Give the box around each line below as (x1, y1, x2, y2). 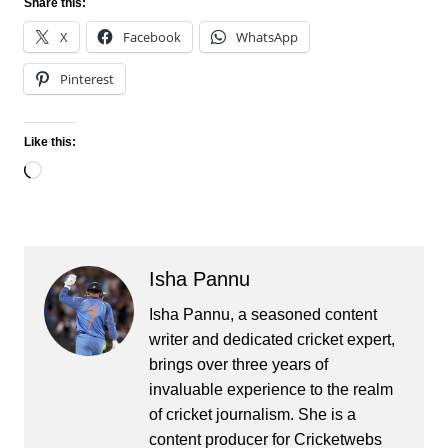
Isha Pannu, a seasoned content (148, 306, 377, 324)
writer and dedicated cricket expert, (148, 331, 395, 349)
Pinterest (59, 70, 114, 89)
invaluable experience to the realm (148, 381, 393, 399)
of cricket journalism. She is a (148, 406, 356, 424)
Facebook (122, 28, 181, 47)
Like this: (23, 135, 76, 150)
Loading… (40, 162, 115, 183)
